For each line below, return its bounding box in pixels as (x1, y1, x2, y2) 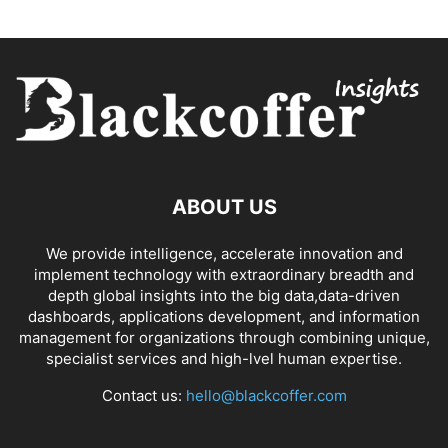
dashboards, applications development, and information (28, 307, 420, 327)
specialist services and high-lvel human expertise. (46, 349, 402, 369)
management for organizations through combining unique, (18, 328, 430, 348)
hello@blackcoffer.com (185, 386, 347, 406)
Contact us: (101, 386, 186, 406)
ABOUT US (171, 195, 277, 220)
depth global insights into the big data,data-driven (48, 286, 400, 306)
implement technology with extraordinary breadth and (34, 265, 414, 285)
